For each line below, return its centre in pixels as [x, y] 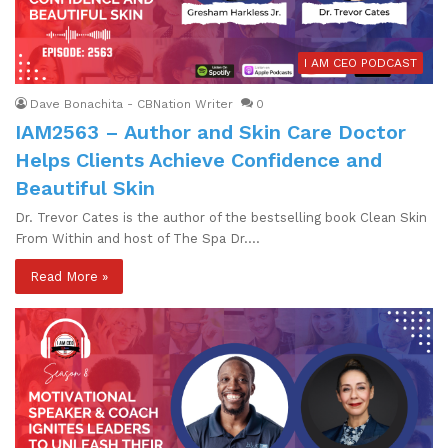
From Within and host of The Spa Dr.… [137, 238]
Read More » [69, 276]
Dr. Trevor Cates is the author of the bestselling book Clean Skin [221, 217]
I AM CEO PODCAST [360, 62]
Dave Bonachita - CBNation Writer [131, 103]
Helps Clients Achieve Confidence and [198, 159]
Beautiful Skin [85, 187]
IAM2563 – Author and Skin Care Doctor [210, 131]
